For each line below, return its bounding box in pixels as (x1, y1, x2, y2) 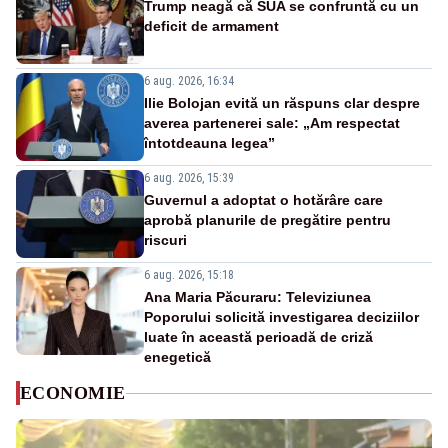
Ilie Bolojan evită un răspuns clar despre (144, 95, 420, 112)
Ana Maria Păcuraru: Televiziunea (144, 289, 371, 306)
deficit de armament (144, 18, 279, 35)
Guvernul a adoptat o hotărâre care (144, 192, 383, 209)
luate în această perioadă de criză (144, 329, 373, 346)
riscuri (144, 232, 187, 249)
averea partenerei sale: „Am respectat (144, 115, 400, 132)
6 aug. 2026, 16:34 (144, 74, 234, 89)
